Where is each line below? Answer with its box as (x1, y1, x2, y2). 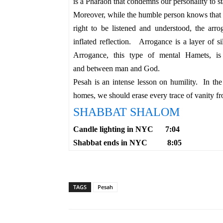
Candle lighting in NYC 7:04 (73, 125, 180, 133)
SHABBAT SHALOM (73, 106, 180, 118)
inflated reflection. (73, 37, 139, 46)
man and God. (113, 64, 162, 73)
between (87, 64, 113, 73)
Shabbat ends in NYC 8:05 (73, 138, 182, 147)
